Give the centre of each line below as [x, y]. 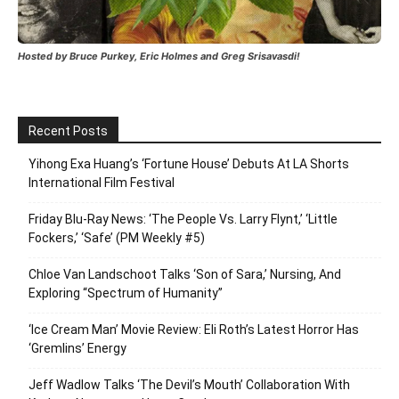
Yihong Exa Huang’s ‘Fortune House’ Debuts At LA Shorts [189, 164]
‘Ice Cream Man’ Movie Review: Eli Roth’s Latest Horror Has [194, 330]
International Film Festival [102, 183]
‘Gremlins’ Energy [77, 349]
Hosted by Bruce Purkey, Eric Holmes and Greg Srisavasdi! [159, 57]
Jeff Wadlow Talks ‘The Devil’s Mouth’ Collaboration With [189, 385]
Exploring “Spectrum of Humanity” [126, 293]
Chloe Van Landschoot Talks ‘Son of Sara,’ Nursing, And [185, 275]
